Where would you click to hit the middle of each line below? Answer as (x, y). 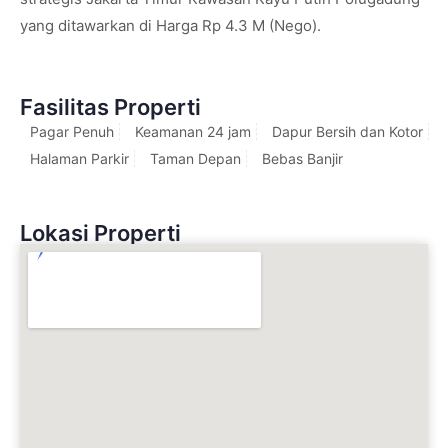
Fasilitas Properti (110, 107)
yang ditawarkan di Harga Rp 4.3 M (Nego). (170, 25)
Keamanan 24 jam (193, 131)
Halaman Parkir (79, 158)
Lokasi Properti (100, 233)
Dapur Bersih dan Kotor (347, 131)
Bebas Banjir (302, 158)
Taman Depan (195, 158)
